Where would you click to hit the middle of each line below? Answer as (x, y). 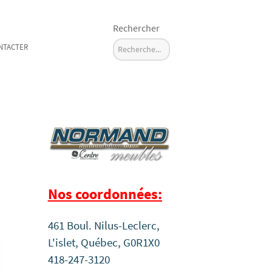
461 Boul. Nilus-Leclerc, (104, 226)
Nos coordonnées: (105, 194)
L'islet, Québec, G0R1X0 (104, 243)
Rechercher (137, 28)
